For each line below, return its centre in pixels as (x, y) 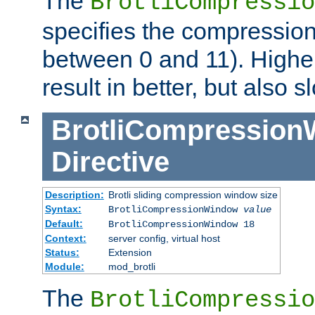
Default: (64, 223)
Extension (130, 252)
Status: (62, 252)
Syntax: (63, 208)
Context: (65, 238)
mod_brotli (131, 266)
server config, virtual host (164, 238)
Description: (74, 194)
